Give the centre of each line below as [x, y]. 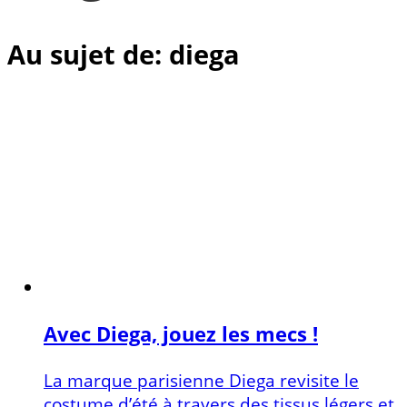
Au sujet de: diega [124, 54]
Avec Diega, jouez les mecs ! [181, 334]
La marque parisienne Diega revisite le [201, 380]
